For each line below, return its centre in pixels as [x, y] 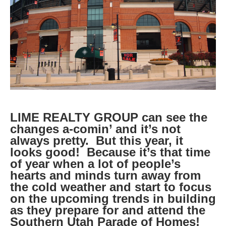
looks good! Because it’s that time [110, 152]
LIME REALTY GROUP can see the [109, 118]
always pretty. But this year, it [97, 141]
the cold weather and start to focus [111, 187]
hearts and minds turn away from [105, 176]
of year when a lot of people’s [95, 164]
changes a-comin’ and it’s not [95, 129]
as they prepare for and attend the [108, 210]
